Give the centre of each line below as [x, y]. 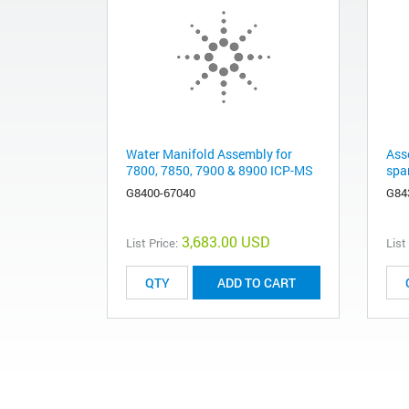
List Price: [152, 243]
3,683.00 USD [226, 242]
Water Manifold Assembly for [209, 154]
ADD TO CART [257, 283]
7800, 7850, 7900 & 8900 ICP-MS [220, 171]
